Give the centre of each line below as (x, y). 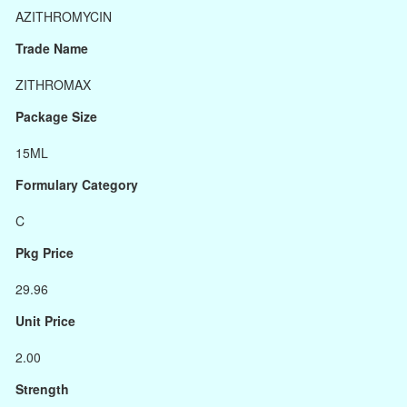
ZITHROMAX (53, 84)
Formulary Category (77, 184)
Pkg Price (45, 253)
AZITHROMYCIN (64, 16)
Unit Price (45, 321)
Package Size (56, 116)
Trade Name (52, 48)
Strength (42, 389)
